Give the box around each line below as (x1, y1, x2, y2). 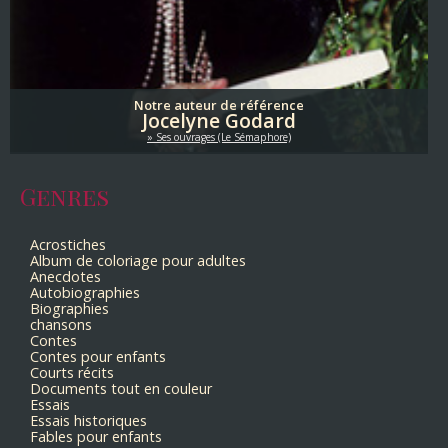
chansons (30, 315, 92, 335)
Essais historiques (30, 411, 147, 431)
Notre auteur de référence (134, 96, 304, 115)
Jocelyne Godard (142, 107, 296, 135)
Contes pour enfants (30, 347, 166, 367)
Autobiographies (30, 283, 140, 303)
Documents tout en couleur (30, 379, 212, 399)
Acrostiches (30, 235, 106, 255)
